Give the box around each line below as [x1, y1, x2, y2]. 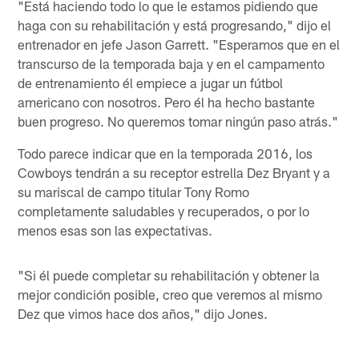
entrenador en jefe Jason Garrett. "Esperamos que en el [18, 35, 341, 52]
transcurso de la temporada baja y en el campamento [18, 54, 325, 71]
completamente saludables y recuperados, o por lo [18, 202, 310, 219]
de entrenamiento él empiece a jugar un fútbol [18, 74, 284, 91]
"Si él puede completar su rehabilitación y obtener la [18, 266, 321, 283]
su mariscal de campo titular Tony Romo [18, 183, 250, 200]
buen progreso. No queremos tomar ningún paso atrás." [18, 112, 339, 129]
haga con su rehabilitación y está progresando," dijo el [18, 16, 332, 33]
